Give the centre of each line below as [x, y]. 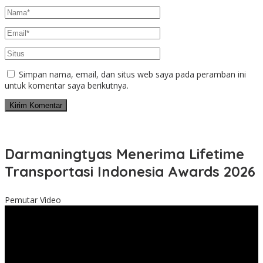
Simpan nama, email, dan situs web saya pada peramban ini [132, 75]
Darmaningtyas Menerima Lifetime [124, 154]
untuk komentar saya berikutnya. [67, 86]
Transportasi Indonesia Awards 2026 [130, 172]
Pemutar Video [33, 200]
